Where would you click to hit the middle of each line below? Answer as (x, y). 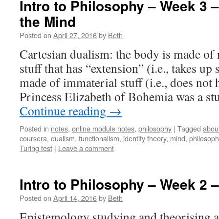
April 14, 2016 (75, 198)
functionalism (99, 138)
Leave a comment (86, 148)
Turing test (36, 148)
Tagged (189, 128)
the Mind (48, 21)
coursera (33, 138)
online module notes (103, 128)
